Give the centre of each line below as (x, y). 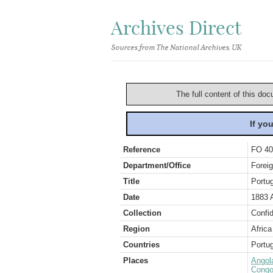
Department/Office (157, 165)
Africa (261, 229)
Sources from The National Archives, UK (176, 48)
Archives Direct (176, 28)
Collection (142, 213)
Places (136, 261)
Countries (141, 245)
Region (136, 229)
